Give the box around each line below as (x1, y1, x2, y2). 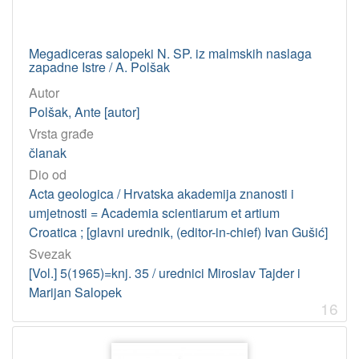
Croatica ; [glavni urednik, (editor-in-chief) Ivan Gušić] (29, 223, 328, 242)
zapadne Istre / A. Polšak (29, 57, 170, 76)
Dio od (29, 165, 67, 184)
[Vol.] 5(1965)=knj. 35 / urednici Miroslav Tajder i (29, 264, 301, 283)
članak (29, 143, 67, 163)
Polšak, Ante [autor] (29, 102, 139, 121)
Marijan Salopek (29, 283, 122, 302)
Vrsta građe (29, 124, 94, 143)
